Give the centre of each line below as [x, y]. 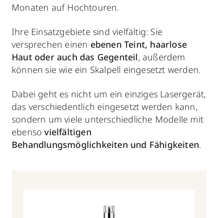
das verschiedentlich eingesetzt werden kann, [105, 107]
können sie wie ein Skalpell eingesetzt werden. [106, 70]
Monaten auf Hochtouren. [65, 7]
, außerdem [162, 57]
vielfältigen [68, 132]
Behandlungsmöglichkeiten [70, 145]
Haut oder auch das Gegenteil [75, 57]
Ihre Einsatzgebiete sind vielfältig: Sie [87, 32]
